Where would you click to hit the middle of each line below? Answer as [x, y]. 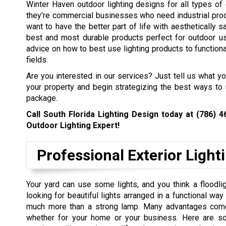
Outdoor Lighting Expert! [73, 125]
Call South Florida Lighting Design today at [111, 114]
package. [42, 98]
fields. [37, 60]
